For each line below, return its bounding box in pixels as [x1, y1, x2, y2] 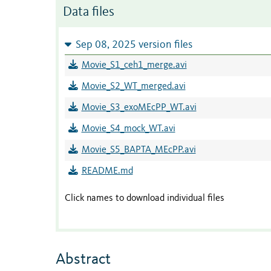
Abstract [56, 251, 111, 267]
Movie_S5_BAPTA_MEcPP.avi [81, 145, 196, 155]
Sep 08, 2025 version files [75, 40, 192, 51]
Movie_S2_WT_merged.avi [81, 82, 186, 92]
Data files [63, 6, 114, 19]
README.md [81, 166, 133, 177]
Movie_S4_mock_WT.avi [81, 124, 175, 134]
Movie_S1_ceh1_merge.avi [81, 60, 187, 71]
